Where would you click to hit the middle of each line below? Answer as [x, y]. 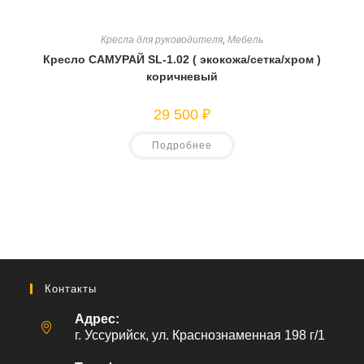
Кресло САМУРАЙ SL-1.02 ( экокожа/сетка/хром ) [182, 60]
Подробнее [182, 146]
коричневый [182, 77]
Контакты [71, 288]
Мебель [245, 40]
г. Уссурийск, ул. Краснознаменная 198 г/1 [200, 335]
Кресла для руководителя [162, 40]
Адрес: [97, 318]
